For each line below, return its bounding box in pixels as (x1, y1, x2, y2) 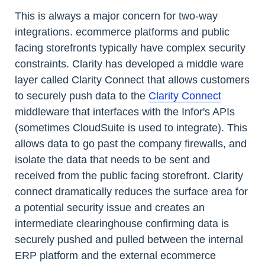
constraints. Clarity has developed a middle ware (15, 58, 244, 70)
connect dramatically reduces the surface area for (15, 186, 248, 198)
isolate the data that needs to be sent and (15, 154, 210, 166)
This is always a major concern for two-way (15, 10, 218, 22)
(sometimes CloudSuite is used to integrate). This (15, 122, 247, 134)
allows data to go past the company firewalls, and (15, 138, 247, 150)
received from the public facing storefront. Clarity (15, 170, 243, 182)
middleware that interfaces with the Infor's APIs (15, 106, 235, 118)
